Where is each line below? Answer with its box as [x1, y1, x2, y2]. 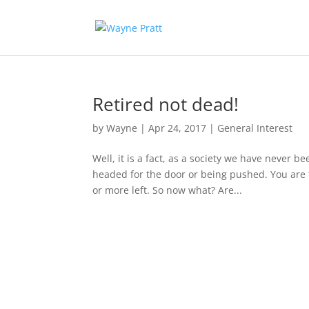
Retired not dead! [92, 92, 239, 117]
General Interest [217, 121, 293, 134]
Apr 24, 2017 [148, 121, 207, 134]
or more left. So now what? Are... [92, 183, 243, 197]
